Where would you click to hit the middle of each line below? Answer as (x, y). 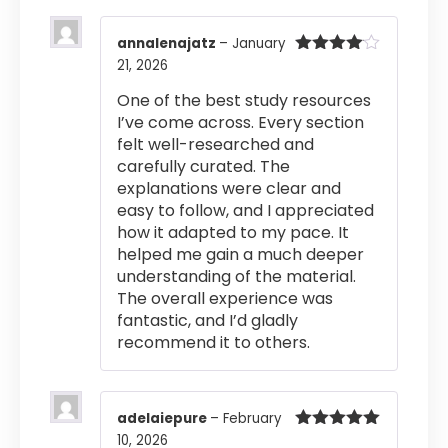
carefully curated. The (203, 167)
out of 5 (323, 81)
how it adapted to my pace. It (233, 233)
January (258, 44)
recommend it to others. (213, 343)
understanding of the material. (236, 277)
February (252, 419)
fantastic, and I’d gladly (207, 321)
